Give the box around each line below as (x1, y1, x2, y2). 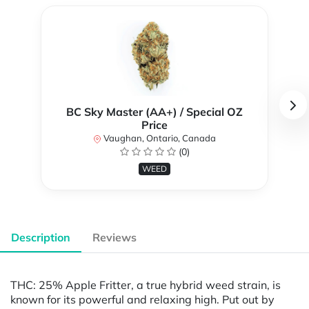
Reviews (92, 230, 137, 245)
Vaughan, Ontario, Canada (101, 132, 216, 144)
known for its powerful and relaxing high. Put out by (10, 292, 275, 306)
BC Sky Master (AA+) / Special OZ (66, 105, 243, 119)
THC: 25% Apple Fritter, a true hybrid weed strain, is (10, 277, 281, 292)
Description (11, 230, 70, 245)
